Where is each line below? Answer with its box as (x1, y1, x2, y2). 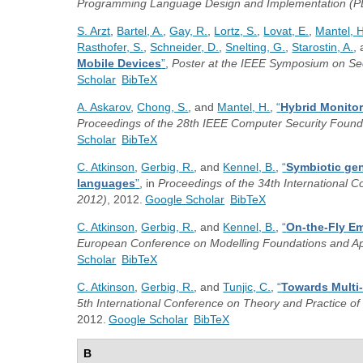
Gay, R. (169, 24, 208, 37)
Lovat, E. (263, 24, 310, 37)
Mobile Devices (77, 57, 162, 70)
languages (77, 177, 136, 190)
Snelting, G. (225, 41, 286, 53)
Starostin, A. (292, 41, 354, 53)
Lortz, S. (214, 24, 258, 37)
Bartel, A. (117, 24, 164, 37)
